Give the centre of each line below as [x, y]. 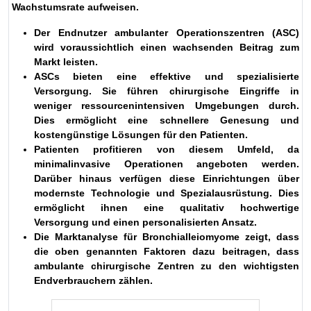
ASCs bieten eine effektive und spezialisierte [167, 76]
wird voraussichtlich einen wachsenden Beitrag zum [167, 47]
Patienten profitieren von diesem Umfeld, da [167, 149]
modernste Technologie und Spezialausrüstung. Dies [167, 193]
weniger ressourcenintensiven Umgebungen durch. [167, 105]
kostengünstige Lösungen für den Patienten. [141, 134]
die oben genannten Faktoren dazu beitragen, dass [167, 251]
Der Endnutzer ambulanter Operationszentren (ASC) [167, 32]
